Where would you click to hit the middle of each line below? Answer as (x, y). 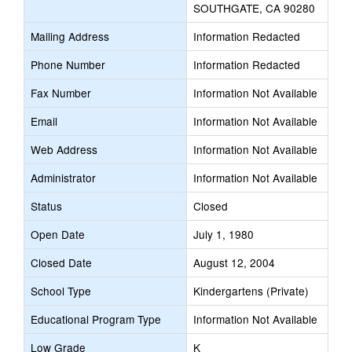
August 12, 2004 (234, 262)
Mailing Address (70, 36)
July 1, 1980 (224, 234)
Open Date (58, 234)
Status (46, 206)
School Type (61, 291)
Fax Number (61, 93)
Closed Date (61, 262)
